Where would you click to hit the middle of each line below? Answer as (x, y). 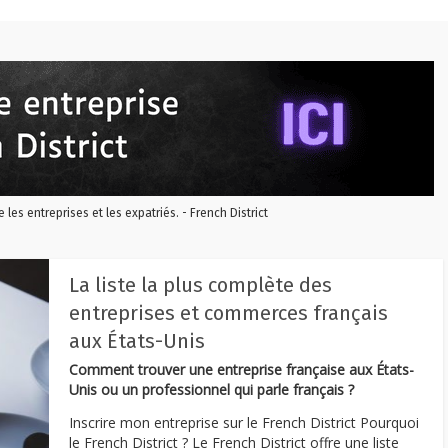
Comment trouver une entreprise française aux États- (241, 369)
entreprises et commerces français (228, 313)
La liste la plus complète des (200, 285)
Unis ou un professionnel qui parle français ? (211, 389)
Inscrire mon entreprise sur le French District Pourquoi (244, 422)
